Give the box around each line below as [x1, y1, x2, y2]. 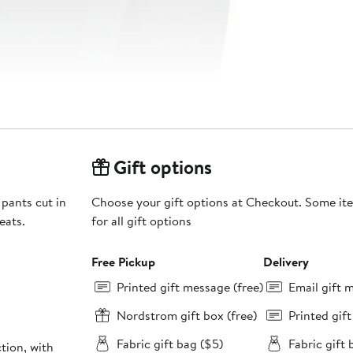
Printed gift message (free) [116, 278, 263, 296]
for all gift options [91, 212, 191, 230]
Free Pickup [91, 253, 155, 271]
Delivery [262, 253, 309, 271]
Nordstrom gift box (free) [116, 307, 257, 325]
